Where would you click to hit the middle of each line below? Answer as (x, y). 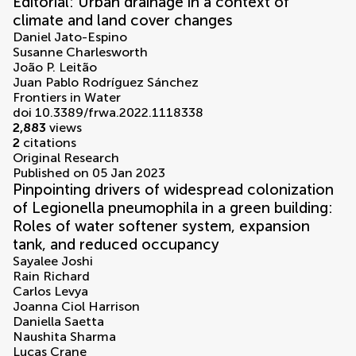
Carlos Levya (50, 292)
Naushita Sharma (64, 337)
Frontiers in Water (67, 98)
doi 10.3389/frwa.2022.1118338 (108, 113)
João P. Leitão (55, 68)
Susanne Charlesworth (80, 52)
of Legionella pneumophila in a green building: (173, 208)
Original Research (66, 158)
